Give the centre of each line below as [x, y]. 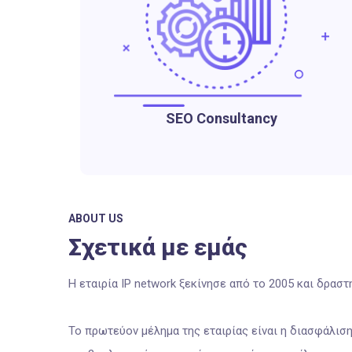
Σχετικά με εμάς [158, 247]
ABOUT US [96, 218]
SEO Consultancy [221, 118]
